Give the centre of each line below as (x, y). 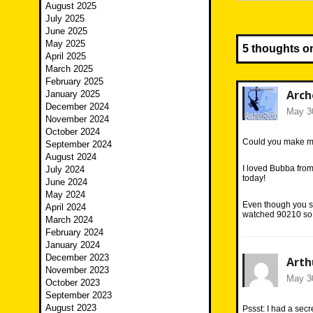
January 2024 (73, 245)
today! (254, 179)
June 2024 (66, 182)
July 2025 (65, 19)
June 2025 (66, 31)
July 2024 (65, 170)
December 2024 (77, 107)
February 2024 (74, 233)
